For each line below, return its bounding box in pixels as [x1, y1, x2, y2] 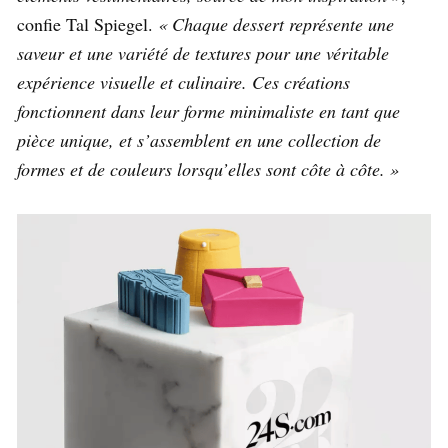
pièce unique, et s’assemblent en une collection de [17, 128, 381, 153]
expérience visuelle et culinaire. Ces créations [17, 70, 350, 95]
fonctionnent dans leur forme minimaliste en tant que [17, 99, 400, 124]
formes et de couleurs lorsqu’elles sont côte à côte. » [17, 157, 399, 182]
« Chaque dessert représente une [158, 12, 394, 37]
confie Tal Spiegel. [17, 12, 158, 37]
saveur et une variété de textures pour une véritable [17, 41, 389, 66]
